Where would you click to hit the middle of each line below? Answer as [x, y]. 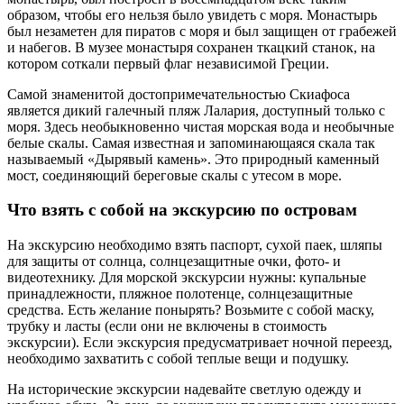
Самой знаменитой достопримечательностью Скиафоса [179, 94]
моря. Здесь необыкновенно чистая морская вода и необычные [201, 126]
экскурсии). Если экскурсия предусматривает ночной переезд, [200, 342]
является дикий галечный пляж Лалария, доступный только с [196, 110]
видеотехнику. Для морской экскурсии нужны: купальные [187, 277]
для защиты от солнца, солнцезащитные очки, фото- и [174, 261]
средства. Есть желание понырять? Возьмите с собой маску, [191, 310]
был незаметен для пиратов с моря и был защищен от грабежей [202, 31]
